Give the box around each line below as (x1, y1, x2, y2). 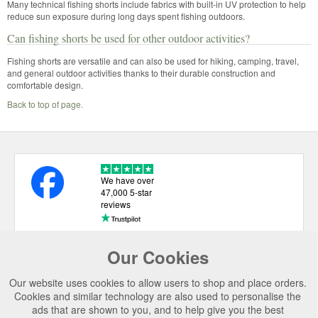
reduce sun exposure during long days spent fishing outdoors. (7, 10, 245, 22)
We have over (100, 173, 154, 186)
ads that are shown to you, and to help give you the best (31, 302, 284, 317)
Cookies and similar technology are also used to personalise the (14, 289, 301, 303)
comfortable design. (7, 79, 83, 91)
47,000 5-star (100, 185, 152, 198)
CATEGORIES (46, 278, 111, 292)
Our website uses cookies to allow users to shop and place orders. (9, 275, 307, 290)
